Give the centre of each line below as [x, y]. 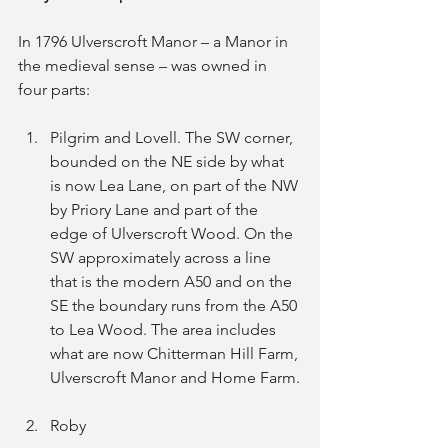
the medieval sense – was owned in [144, 65]
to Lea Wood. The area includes [165, 329]
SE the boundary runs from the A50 [175, 305]
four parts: [54, 89]
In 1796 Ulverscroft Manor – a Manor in [155, 41]
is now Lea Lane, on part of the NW [176, 185]
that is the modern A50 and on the [173, 281]
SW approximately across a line [162, 257]
